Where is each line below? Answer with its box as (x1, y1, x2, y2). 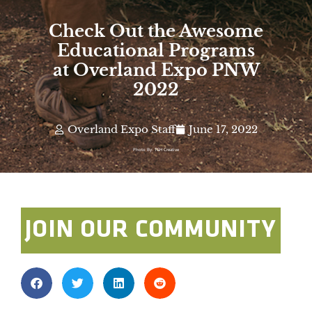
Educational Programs (57, 40, 255, 61)
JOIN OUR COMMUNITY (25, 218, 276, 244)
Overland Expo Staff (68, 123, 175, 136)
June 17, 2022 (189, 123, 258, 136)
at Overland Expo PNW (52, 59, 260, 80)
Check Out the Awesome (49, 20, 263, 41)
